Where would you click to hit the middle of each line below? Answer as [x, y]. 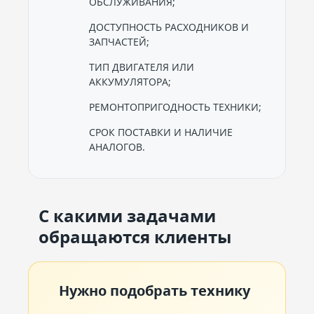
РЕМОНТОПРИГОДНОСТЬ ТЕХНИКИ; [175, 107]
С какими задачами [127, 216]
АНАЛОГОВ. [117, 147]
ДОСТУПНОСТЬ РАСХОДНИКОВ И [169, 27]
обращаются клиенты [135, 237]
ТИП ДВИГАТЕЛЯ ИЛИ [142, 67]
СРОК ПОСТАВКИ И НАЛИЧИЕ [161, 132]
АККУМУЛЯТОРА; [130, 82]
